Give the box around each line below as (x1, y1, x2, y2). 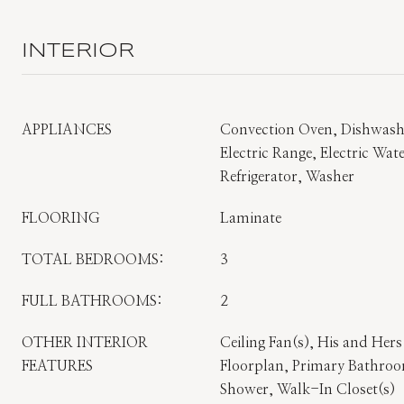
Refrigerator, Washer (220, 170, 354, 184)
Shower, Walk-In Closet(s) (220, 382, 395, 397)
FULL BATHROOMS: (22, 294, 162, 308)
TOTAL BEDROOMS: (22, 252, 164, 267)
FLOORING (22, 211, 100, 225)
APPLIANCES (22, 123, 112, 137)
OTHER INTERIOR (22, 335, 148, 350)
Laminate (220, 211, 281, 225)
